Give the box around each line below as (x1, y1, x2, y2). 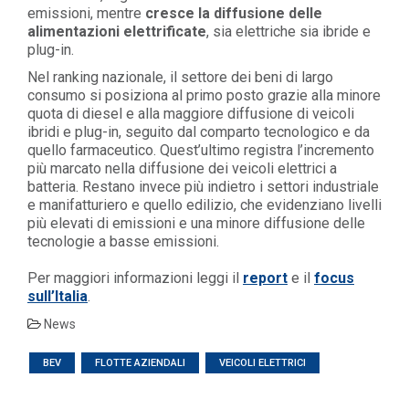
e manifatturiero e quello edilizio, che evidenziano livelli (27, 196, 382, 215)
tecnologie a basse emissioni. (27, 233, 219, 251)
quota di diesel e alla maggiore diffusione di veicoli (27, 105, 354, 123)
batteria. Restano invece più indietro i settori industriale (27, 178, 379, 196)
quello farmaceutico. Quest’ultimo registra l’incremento (27, 142, 374, 160)
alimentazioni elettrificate (27, 23, 206, 41)
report (243, 269, 288, 288)
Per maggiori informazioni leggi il (27, 269, 243, 288)
